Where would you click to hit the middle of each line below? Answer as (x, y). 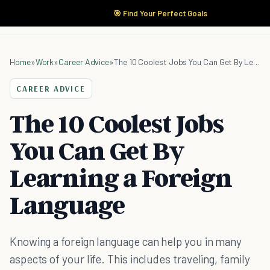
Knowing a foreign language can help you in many (126, 241)
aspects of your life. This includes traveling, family (130, 259)
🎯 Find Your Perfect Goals (160, 13)
